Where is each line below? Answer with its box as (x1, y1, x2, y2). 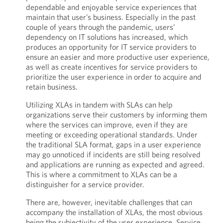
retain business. (25, 82, 78, 92)
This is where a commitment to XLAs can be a (25, 169, 177, 179)
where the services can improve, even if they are (25, 119, 188, 129)
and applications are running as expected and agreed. (25, 159, 205, 169)
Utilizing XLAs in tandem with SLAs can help (25, 100, 173, 110)
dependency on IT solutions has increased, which (25, 32, 188, 42)
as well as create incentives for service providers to (25, 62, 197, 72)
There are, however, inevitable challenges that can (25, 197, 192, 207)
